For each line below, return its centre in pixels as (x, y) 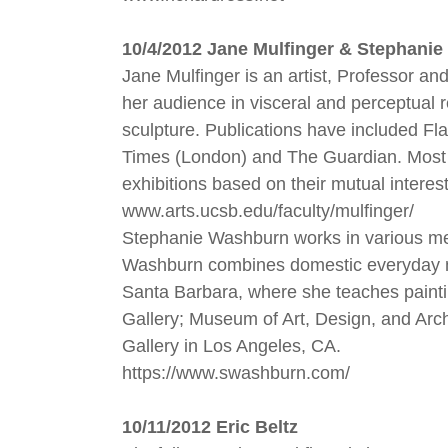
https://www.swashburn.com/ (236, 373)
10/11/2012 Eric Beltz (210, 427)
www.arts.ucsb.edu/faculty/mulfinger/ (268, 211)
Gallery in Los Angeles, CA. (231, 346)
